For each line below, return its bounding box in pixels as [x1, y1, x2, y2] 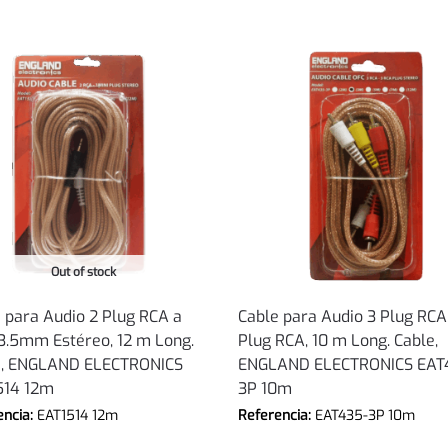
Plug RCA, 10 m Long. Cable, [238, 330, 439, 352]
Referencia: [238, 406, 316, 426]
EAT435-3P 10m [315, 406, 416, 426]
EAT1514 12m [36, 406, 118, 426]
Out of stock [51, 264, 117, 281]
